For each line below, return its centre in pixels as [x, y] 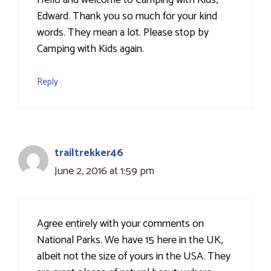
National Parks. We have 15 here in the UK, [130, 240]
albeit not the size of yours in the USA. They [134, 257]
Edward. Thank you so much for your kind [127, 17]
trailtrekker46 [89, 153]
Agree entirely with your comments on [120, 224]
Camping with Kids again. [90, 49]
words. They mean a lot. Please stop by [123, 33]
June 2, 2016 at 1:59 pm [104, 171]
